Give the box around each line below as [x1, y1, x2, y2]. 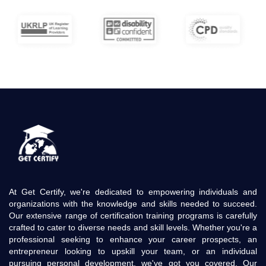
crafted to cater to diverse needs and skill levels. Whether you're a [9, 222, 257, 232]
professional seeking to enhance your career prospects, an [9, 234, 257, 244]
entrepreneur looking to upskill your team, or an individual [9, 246, 257, 256]
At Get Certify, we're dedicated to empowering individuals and [9, 186, 257, 197]
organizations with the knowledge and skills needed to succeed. [9, 198, 257, 208]
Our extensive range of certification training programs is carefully [9, 210, 257, 220]
